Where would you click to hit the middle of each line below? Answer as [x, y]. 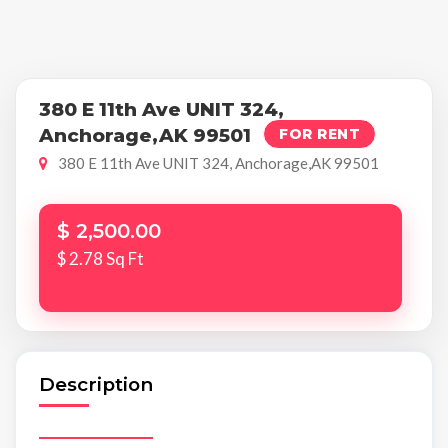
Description [95, 385]
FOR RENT [320, 133]
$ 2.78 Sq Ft [101, 259]
